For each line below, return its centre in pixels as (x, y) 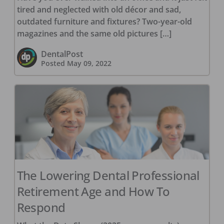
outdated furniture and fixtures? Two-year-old (104, 21)
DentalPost (62, 54)
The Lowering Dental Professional (108, 175)
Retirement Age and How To (93, 191)
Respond (41, 207)
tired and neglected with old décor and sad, (99, 9)
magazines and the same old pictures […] (94, 33)
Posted (54, 63)
